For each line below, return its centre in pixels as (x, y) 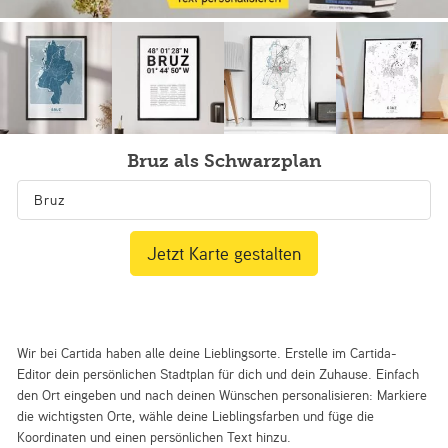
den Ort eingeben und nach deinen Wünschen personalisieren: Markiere (222, 395)
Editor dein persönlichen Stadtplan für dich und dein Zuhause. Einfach (218, 374)
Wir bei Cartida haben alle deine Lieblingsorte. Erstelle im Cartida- (207, 353)
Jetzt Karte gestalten (224, 253)
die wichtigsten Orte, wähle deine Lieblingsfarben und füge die (196, 416)
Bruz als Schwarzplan (224, 161)
